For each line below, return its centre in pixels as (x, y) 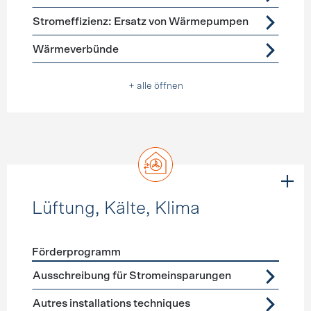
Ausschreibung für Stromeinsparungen (132, 276)
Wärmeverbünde (75, 49)
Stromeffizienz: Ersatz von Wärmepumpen (140, 22)
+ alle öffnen (155, 86)
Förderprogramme (77, 269)
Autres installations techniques (111, 303)
